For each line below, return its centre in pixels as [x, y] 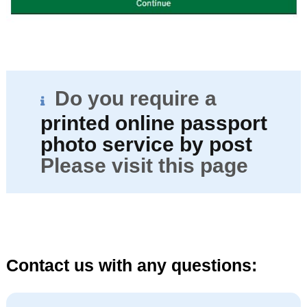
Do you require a [135, 98]
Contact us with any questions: [131, 265]
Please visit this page [144, 165]
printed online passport [153, 123]
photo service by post [146, 144]
